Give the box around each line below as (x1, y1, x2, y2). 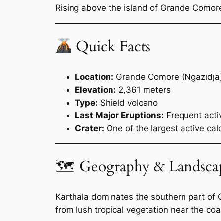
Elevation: (75, 84, 116, 95)
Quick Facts (72, 37, 150, 57)
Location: (75, 72, 113, 82)
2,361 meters (116, 84, 171, 95)
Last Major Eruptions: (75, 110, 164, 120)
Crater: (75, 123, 104, 133)
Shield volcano (98, 97, 158, 108)
